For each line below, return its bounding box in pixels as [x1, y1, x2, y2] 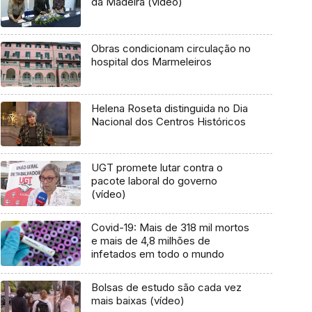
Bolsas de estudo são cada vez [91, 280, 242, 294]
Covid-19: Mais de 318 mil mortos [91, 221, 249, 235]
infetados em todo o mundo [91, 247, 224, 261]
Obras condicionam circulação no [91, 42, 251, 55]
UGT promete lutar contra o [91, 161, 223, 175]
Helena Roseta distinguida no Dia [91, 101, 248, 115]
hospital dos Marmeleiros [91, 55, 212, 68]
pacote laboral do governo [91, 174, 217, 188]
